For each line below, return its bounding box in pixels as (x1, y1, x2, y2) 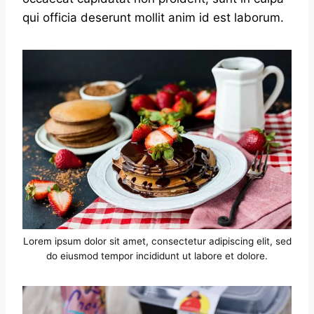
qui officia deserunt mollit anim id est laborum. (22, 11, 284, 25)
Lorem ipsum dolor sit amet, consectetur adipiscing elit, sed (22, 235, 292, 247)
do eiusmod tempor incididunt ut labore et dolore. (46, 250, 268, 261)
